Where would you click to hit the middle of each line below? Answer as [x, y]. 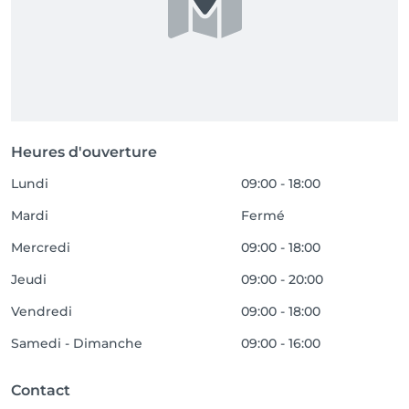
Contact [41, 390]
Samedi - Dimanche [77, 343]
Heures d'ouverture [84, 152]
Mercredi [41, 247]
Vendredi [42, 311]
